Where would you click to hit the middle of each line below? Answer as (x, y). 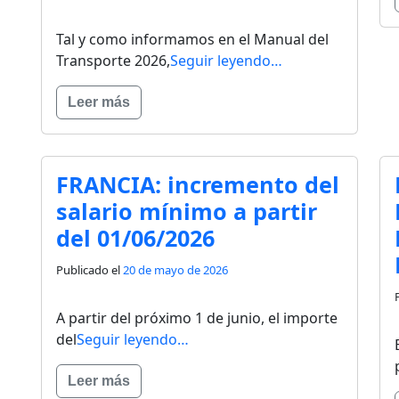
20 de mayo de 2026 (175, 270)
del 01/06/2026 (135, 238)
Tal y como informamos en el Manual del (192, 40)
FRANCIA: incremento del (198, 185)
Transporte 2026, (113, 61)
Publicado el (90, 270)
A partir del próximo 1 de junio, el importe (197, 318)
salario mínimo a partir (187, 212)
